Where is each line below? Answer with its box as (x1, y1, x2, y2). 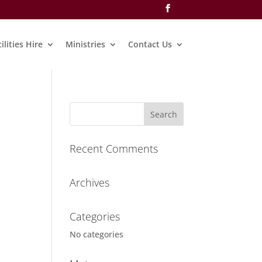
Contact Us (127, 38, 172, 50)
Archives (70, 175, 110, 189)
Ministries (65, 38, 105, 50)
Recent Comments (70, 142, 158, 156)
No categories (70, 229, 124, 240)
